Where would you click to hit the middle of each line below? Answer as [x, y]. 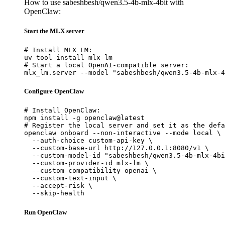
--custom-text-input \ [70, 178]
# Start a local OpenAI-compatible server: [106, 65]
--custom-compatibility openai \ [90, 171]
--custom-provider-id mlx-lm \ [86, 163]
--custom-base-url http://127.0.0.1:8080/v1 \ [117, 148]
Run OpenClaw [45, 212]
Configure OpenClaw [54, 91]
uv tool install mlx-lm [68, 57]
